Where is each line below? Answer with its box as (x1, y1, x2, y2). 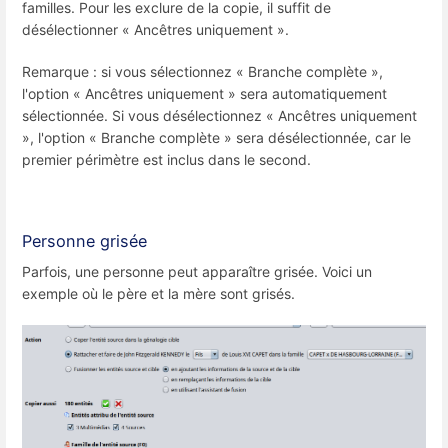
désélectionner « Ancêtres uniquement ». (22, 21, 289, 39)
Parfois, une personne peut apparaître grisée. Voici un (22, 263, 372, 281)
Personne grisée (22, 230, 147, 251)
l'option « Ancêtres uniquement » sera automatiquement (22, 84, 387, 102)
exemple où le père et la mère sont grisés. (22, 285, 295, 303)
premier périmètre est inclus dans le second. (22, 150, 311, 168)
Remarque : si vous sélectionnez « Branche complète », (22, 62, 383, 80)
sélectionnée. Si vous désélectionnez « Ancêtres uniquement (22, 106, 417, 124)
